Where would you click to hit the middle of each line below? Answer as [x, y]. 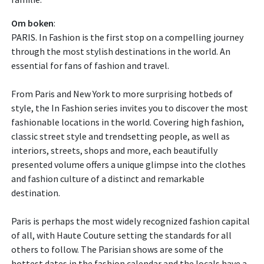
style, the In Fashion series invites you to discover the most [130, 108]
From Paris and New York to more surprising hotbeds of [122, 94]
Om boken [32, 23]
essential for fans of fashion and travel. [90, 66]
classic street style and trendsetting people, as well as [121, 136]
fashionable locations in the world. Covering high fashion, [128, 122]
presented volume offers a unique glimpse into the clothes [128, 165]
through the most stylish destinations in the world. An [121, 52]
